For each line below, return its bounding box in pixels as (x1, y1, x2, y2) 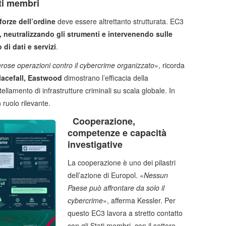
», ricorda (154, 60, 185, 71)
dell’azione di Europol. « (68, 170, 144, 181)
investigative (68, 138, 123, 151)
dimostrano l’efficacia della (64, 73, 148, 83)
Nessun (144, 170, 168, 181)
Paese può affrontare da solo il (68, 183, 164, 193)
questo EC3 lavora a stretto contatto (68, 208, 183, 218)
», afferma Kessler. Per (103, 195, 176, 206)
